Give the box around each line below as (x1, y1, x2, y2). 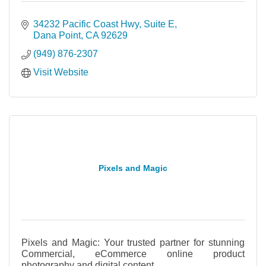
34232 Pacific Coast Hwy (33, 19, 139, 29)
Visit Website (33, 67, 88, 77)
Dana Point (33, 30, 81, 40)
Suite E (144, 19, 175, 29)
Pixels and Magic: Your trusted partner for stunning (21, 237, 245, 248)
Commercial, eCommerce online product (21, 249, 245, 259)
